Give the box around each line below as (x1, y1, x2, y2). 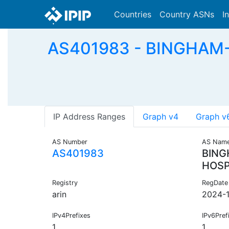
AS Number (52, 138, 87, 146)
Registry (52, 179, 78, 187)
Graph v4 (143, 111, 178, 122)
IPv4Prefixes (52, 212, 90, 220)
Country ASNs (159, 9, 214, 19)
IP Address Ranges (53, 111, 125, 122)
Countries (114, 9, 151, 19)
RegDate (201, 179, 228, 187)
